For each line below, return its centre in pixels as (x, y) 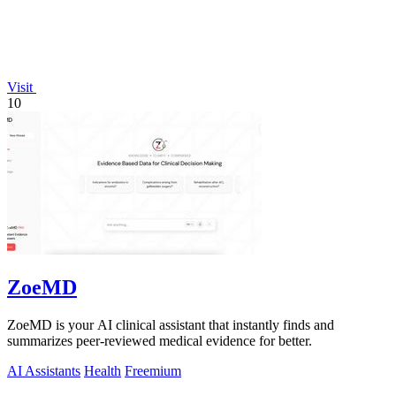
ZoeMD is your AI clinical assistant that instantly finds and (171, 325)
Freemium (153, 371)
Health (103, 371)
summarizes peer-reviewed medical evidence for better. (160, 341)
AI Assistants (44, 371)
